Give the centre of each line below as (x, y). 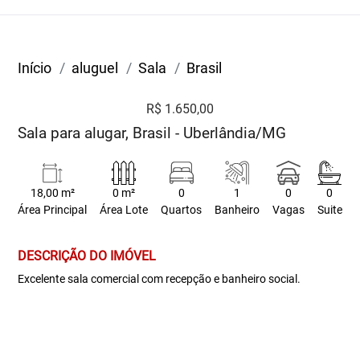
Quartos (182, 210)
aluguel (95, 68)
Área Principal (53, 210)
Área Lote (124, 210)
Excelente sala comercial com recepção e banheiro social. (160, 279)
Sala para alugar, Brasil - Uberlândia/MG (152, 133)
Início (35, 68)
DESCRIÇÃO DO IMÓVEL (87, 256)
